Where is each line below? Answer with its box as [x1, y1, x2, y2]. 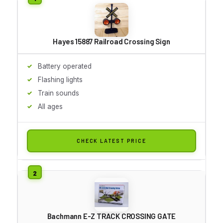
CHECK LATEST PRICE [77, 137, 146, 144]
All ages [38, 102, 63, 111]
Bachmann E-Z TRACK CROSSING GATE [47, 211, 176, 221]
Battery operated [38, 62, 92, 70]
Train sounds [38, 89, 79, 97]
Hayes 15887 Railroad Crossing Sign [53, 36, 170, 46]
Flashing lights [38, 75, 83, 84]
